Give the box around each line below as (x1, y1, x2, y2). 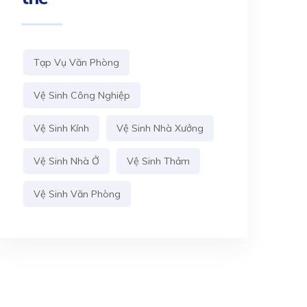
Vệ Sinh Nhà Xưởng (116, 122, 204, 134)
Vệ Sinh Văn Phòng (34, 188, 121, 200)
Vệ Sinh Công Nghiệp (34, 89, 130, 101)
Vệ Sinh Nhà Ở (34, 155, 99, 167)
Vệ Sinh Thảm (127, 155, 190, 167)
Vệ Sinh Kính (34, 122, 89, 134)
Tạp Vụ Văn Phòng (34, 56, 119, 69)
